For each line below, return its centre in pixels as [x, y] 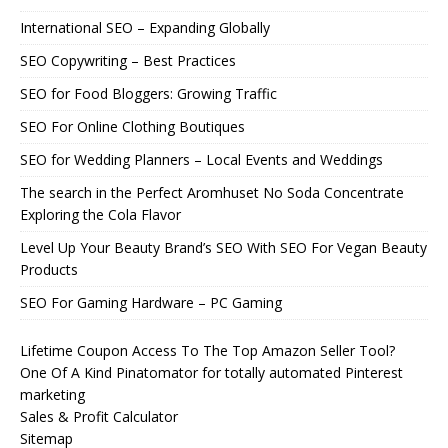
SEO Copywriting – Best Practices [128, 60]
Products [49, 269]
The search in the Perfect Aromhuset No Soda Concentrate [212, 192]
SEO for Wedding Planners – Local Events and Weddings [201, 159]
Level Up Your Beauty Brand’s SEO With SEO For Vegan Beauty [223, 247]
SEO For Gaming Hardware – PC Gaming [151, 302]
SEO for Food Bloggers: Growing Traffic [148, 93]
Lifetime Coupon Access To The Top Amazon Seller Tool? [207, 350]
